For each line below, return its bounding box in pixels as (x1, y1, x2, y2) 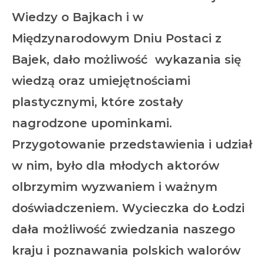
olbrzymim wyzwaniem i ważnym (12, 179, 217, 194)
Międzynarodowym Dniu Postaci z (12, 31, 222, 45)
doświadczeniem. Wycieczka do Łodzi (12, 200, 245, 215)
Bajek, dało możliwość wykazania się (12, 52, 241, 67)
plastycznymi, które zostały (12, 94, 183, 109)
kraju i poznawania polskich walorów (12, 243, 240, 258)
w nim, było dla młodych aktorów (12, 158, 219, 173)
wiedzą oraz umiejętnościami (12, 73, 190, 88)
